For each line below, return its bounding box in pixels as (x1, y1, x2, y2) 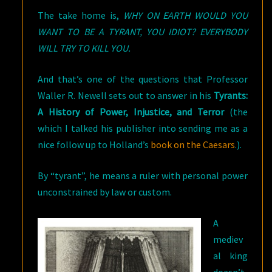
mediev (213, 233, 243, 245)
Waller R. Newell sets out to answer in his (38, 89, 214, 101)
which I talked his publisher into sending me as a (38, 122, 248, 134)
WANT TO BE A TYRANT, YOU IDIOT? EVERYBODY (38, 25, 248, 38)
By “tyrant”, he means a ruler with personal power (38, 169, 248, 182)
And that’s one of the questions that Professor (38, 73, 248, 85)
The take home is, (38, 9, 123, 21)
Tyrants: (214, 89, 248, 101)
